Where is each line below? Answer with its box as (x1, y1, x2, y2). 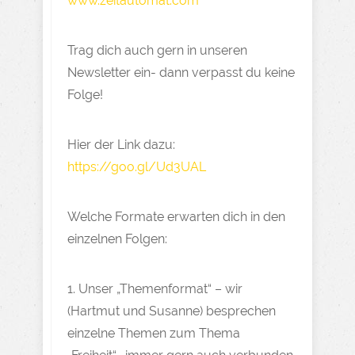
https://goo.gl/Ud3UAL (67, 159, 206, 174)
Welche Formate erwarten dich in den (67, 209, 285, 224)
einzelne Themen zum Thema (67, 326, 240, 341)
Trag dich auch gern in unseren (67, 43, 247, 58)
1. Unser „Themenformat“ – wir (67, 281, 242, 296)
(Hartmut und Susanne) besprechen (67, 303, 276, 319)
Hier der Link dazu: (67, 137, 175, 152)
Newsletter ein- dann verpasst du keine (67, 65, 295, 80)
